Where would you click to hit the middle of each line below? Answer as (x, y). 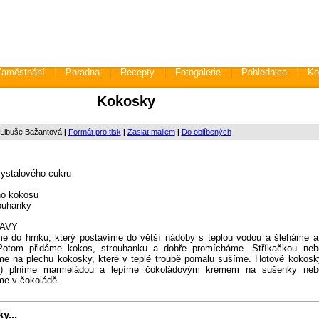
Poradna (82, 72)
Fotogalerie (198, 72)
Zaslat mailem (151, 132)
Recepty (137, 72)
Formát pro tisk (94, 132)
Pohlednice (264, 72)
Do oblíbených (206, 132)
